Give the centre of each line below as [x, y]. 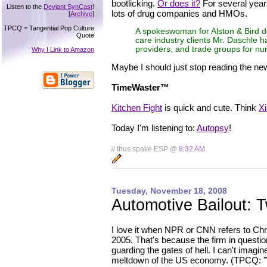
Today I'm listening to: [154, 128]
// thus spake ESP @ [145, 149]
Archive [81, 14]
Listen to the [25, 7]
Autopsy [213, 128]
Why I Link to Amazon [63, 49]
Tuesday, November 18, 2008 [169, 191]
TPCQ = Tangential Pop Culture [49, 28]
